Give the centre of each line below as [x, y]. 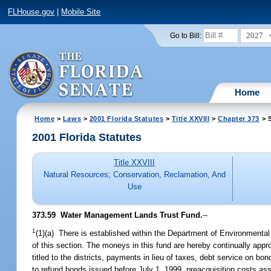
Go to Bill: [185, 35]
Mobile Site [81, 12]
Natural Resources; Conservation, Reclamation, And [134, 175]
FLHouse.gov [31, 12]
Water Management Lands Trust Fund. [129, 215]
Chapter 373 [238, 118]
